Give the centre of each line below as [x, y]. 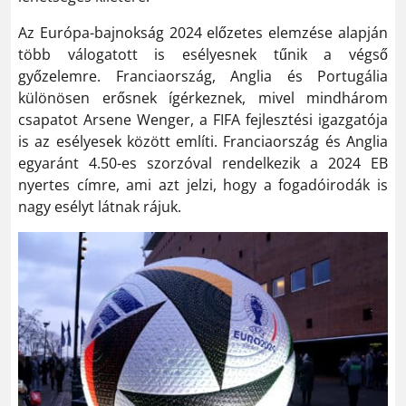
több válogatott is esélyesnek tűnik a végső [203, 54]
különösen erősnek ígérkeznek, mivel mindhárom [203, 98]
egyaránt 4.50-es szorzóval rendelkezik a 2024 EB [203, 163]
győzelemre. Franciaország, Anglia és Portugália [203, 76]
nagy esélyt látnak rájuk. [100, 207]
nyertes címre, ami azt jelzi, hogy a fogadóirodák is [203, 185]
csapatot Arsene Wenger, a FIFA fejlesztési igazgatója [203, 120]
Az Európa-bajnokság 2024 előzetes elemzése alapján [203, 33]
